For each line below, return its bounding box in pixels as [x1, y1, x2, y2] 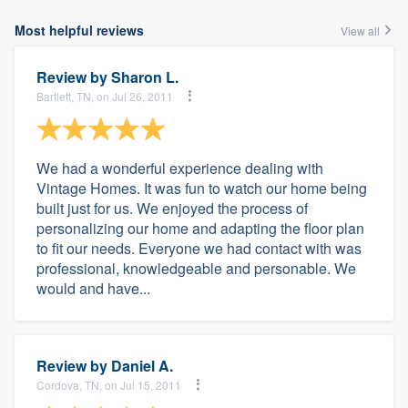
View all [341, 23, 382, 38]
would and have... [36, 278, 150, 299]
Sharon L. [111, 66, 178, 87]
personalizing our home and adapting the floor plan [36, 218, 364, 239]
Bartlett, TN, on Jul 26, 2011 [36, 87, 173, 104]
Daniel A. [111, 355, 173, 376]
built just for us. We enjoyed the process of [36, 198, 308, 219]
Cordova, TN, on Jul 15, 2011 [36, 376, 181, 393]
